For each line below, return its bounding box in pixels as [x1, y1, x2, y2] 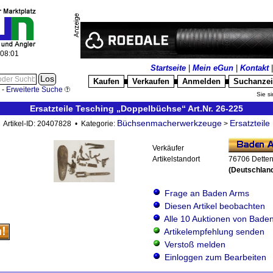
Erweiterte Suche [5, 85, 63, 93]
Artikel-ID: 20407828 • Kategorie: [3, 119, 117, 128]
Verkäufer [152, 144, 184, 152]
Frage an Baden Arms [165, 188, 249, 198]
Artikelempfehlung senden [164, 227, 264, 236]
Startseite [151, 63, 186, 73]
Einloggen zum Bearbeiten [165, 252, 266, 262]
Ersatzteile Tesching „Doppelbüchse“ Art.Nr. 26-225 [30, 104, 243, 113]
